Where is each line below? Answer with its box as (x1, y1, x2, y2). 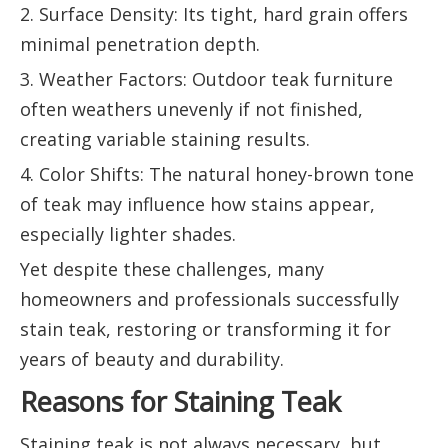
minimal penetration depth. (20, 32, 260, 57)
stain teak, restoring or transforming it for (20, 317, 391, 342)
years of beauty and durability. (20, 347, 284, 372)
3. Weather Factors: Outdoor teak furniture (20, 67, 393, 92)
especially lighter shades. (20, 222, 236, 247)
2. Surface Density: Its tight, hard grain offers (20, 2, 408, 27)
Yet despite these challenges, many (20, 257, 324, 282)
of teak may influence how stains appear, (20, 192, 375, 217)
